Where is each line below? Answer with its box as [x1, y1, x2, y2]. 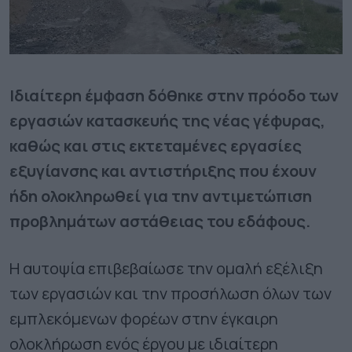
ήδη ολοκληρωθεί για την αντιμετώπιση [9, 185, 312, 207]
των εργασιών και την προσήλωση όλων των [9, 283, 332, 304]
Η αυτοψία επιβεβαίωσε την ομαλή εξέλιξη [9, 258, 323, 279]
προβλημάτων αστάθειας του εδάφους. [9, 211, 310, 232]
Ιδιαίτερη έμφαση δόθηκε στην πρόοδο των [9, 85, 339, 106]
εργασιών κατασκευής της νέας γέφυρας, [9, 110, 325, 131]
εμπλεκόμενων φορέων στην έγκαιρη [9, 308, 278, 329]
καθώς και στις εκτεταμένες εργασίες [9, 135, 302, 156]
